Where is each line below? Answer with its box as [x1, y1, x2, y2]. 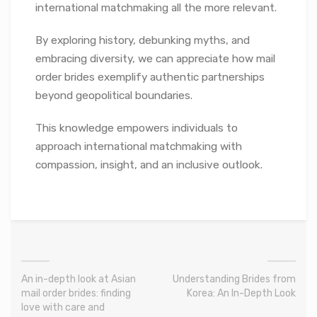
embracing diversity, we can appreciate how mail [35, 52, 275, 66]
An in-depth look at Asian [21, 273, 136, 286]
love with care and [21, 301, 105, 314]
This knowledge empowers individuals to [35, 122, 238, 135]
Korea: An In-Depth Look [187, 287, 296, 300]
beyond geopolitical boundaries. [35, 89, 192, 103]
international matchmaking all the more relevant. [35, 1, 277, 15]
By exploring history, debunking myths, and [35, 34, 250, 47]
